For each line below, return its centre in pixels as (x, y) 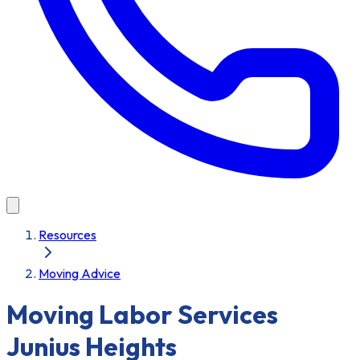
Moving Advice (80, 273)
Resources (67, 235)
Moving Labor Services (142, 315)
